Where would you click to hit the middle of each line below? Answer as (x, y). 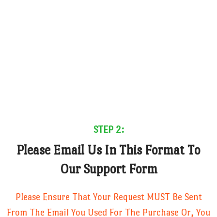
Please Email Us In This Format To (108, 150)
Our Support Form (108, 169)
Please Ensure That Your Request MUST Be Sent (108, 197)
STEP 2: (108, 130)
